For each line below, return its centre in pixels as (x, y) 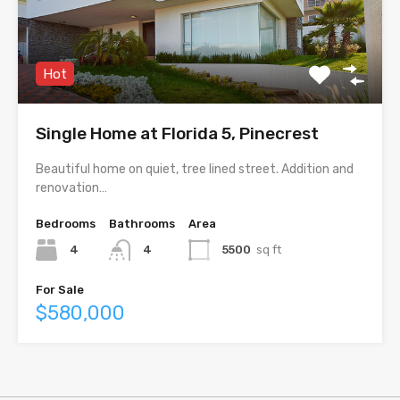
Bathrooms (142, 224)
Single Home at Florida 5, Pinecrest (177, 134)
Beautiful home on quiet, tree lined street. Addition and (195, 170)
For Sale (60, 290)
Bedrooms (66, 224)
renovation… (71, 188)
